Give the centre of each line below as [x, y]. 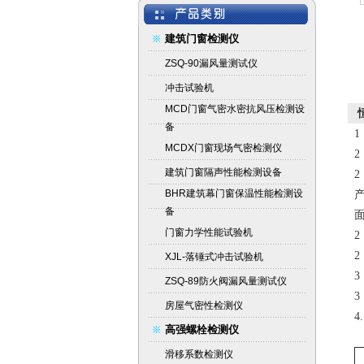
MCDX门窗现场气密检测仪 [223, 148]
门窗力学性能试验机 [208, 232]
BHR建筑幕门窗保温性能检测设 [234, 193]
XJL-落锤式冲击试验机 [214, 257]
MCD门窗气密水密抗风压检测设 [234, 109]
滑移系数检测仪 [199, 354]
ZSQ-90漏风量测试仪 [211, 63]
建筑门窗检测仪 [201, 39]
